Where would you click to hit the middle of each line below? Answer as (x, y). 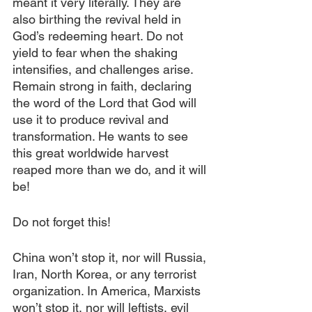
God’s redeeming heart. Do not (100, 36)
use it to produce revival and (92, 119)
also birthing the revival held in (99, 19)
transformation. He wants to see (102, 136)
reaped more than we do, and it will (111, 170)
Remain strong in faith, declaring (104, 86)
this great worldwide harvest (92, 153)
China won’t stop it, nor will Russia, (111, 257)
